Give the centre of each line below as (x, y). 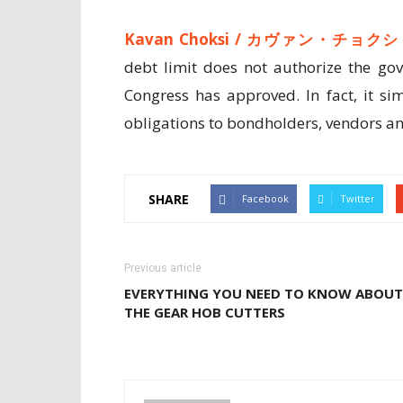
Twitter (358, 198)
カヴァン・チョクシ (323, 39)
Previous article (163, 268)
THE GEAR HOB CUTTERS (205, 312)
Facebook (265, 198)
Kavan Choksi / (185, 39)
